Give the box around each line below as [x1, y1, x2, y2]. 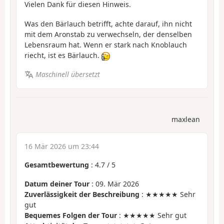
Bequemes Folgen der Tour [24, 210, 117, 220]
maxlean [171, 114, 200, 124]
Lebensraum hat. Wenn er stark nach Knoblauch [24, 39, 187, 49]
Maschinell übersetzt [35, 69, 100, 79]
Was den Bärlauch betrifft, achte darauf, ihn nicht [24, 18, 192, 28]
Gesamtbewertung [24, 159, 89, 169]
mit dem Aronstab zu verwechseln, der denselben [24, 29, 192, 39]
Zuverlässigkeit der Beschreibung [24, 189, 139, 199]
